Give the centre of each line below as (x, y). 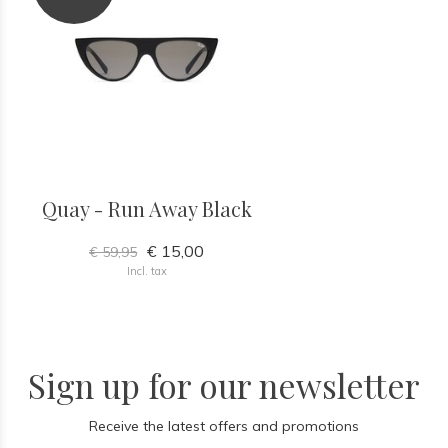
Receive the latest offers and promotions (224, 426)
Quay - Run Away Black (146, 208)
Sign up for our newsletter (224, 385)
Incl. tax (146, 271)
